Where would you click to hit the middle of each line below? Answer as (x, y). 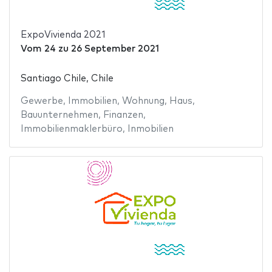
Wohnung (143, 101)
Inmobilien (150, 129)
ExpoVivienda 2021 (63, 35)
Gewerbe (42, 101)
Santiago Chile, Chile (67, 79)
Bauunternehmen (59, 115)
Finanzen (123, 115)
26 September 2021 (115, 49)
